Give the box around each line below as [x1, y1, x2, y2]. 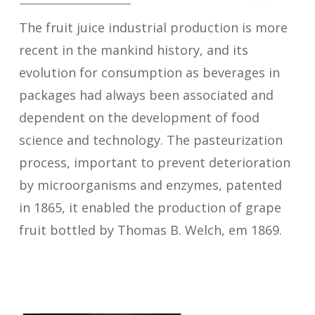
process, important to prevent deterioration [19, 153, 291, 171]
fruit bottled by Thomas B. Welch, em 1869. [19, 221, 283, 238]
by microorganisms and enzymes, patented [19, 176, 283, 193]
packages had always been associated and [19, 86, 274, 103]
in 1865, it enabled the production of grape [19, 198, 282, 216]
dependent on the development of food [19, 108, 260, 126]
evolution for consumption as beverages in [19, 63, 281, 81]
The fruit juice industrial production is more [19, 18, 288, 36]
